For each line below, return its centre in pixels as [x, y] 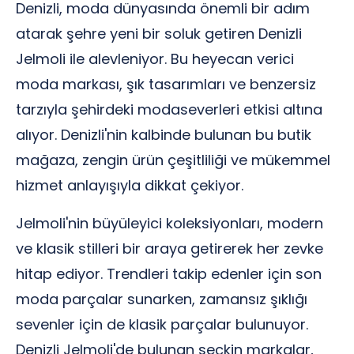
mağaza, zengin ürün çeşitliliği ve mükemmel [173, 160]
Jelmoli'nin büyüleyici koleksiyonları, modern [169, 223]
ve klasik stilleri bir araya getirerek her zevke [169, 249]
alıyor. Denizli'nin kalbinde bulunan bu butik [164, 135]
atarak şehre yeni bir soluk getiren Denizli [159, 34]
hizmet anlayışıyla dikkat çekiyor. [130, 185]
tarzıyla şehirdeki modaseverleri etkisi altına [169, 109]
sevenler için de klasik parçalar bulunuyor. [162, 324]
